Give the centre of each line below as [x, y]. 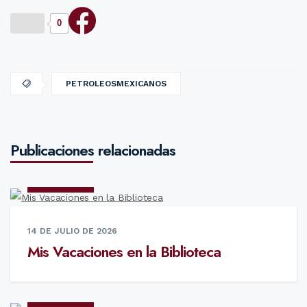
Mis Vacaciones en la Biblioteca [124, 251]
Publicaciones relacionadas [93, 150]
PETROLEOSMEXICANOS [116, 84]
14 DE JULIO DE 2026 [72, 231]
